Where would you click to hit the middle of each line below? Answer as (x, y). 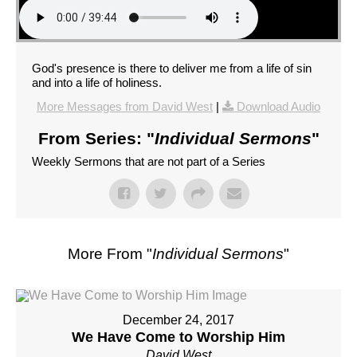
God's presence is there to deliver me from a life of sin (172, 69)
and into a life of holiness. (97, 83)
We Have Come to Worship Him (178, 337)
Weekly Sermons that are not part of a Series (149, 162)
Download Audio (279, 107)
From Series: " (96, 139)
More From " (110, 254)
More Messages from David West (125, 107)
